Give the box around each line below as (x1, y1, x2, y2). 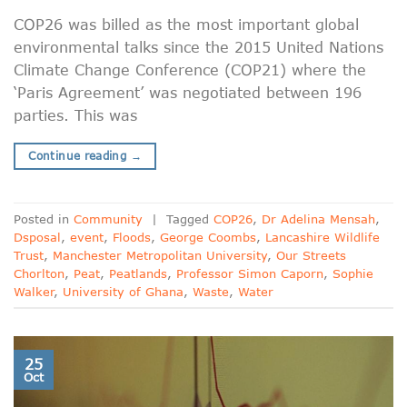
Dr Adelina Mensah (262, 211, 375, 226)
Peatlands (109, 265, 167, 281)
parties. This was (14, 106, 137, 124)
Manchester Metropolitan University (53, 247, 267, 263)
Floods (113, 229, 151, 244)
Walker (14, 283, 54, 299)
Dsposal (14, 229, 61, 244)
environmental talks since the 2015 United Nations (14, 38, 383, 56)
